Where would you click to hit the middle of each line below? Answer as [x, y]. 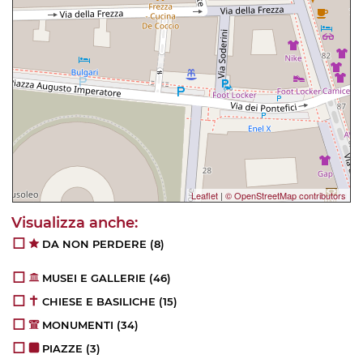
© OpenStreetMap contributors [286, 196]
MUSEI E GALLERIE [94, 278]
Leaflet [205, 196]
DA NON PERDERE [95, 244]
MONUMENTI [78, 325]
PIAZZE [63, 349]
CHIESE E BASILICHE [99, 302]
